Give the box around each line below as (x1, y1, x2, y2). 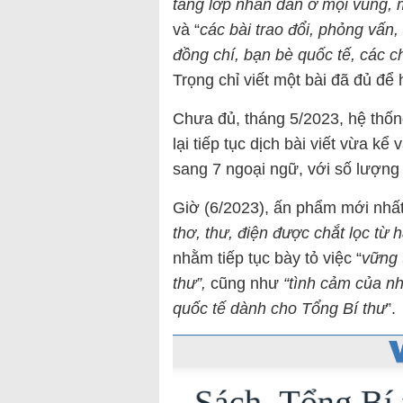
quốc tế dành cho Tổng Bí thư (173, 300, 386, 318)
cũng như (210, 274, 279, 293)
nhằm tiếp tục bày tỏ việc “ (173, 249, 362, 268)
